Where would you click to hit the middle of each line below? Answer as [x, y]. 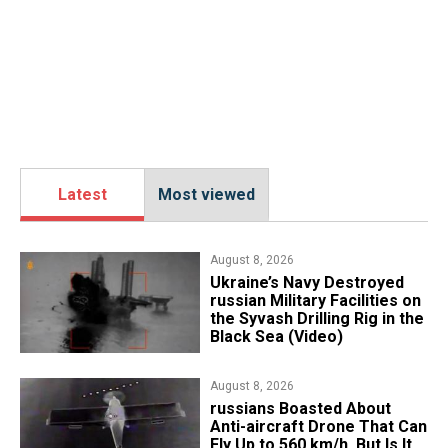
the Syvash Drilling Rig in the [316, 319]
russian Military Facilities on [315, 301]
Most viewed [206, 195]
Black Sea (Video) [276, 337]
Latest [82, 195]
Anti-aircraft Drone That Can [318, 427]
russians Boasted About [300, 409]
